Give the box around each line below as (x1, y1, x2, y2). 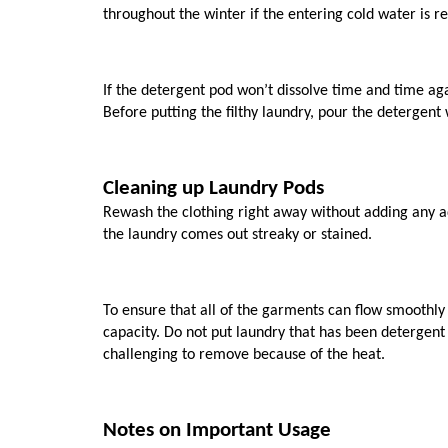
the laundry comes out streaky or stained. (103, 227, 376, 244)
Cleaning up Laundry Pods (103, 178, 324, 200)
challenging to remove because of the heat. (103, 346, 385, 363)
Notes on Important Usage (103, 420, 331, 442)
